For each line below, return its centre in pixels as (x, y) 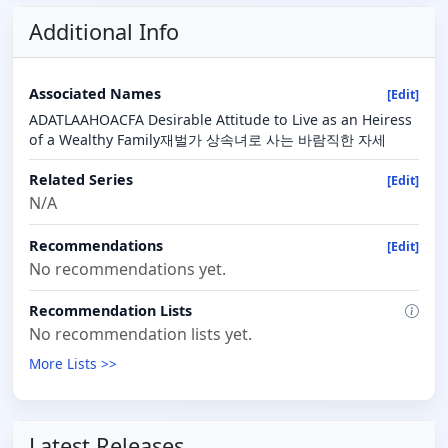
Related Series (81, 180)
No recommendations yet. (127, 268)
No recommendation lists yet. (140, 334)
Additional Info (104, 31)
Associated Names (95, 93)
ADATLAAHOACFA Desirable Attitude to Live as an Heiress (220, 120)
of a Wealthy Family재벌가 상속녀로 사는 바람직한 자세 (207, 140)
